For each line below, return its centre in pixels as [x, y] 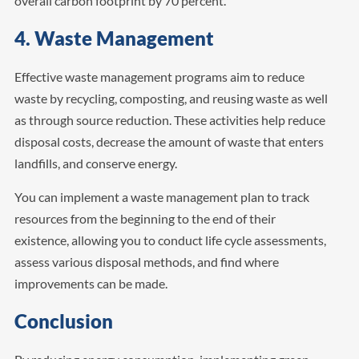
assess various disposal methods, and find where [146, 261]
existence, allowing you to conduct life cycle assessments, [170, 240]
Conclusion [63, 321]
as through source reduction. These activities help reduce [169, 119]
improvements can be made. [91, 283]
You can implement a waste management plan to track [161, 196]
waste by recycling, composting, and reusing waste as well [171, 98]
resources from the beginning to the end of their [145, 218]
